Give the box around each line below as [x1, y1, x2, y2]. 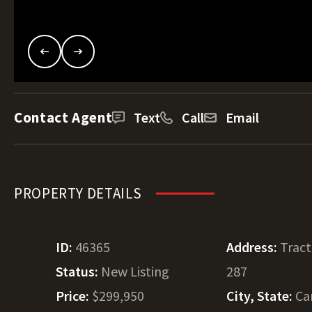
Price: [56, 287, 92, 304]
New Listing [101, 263, 169, 280]
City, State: [226, 287, 296, 304]
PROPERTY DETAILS [14, 184, 143, 203]
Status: [56, 263, 101, 280]
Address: [226, 238, 281, 256]
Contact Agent [14, 108, 113, 127]
